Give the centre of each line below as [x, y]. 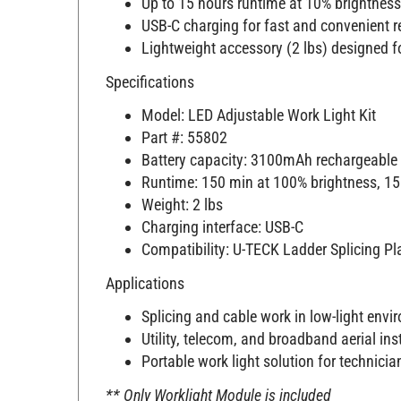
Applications [145, 274]
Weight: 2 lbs [182, 196]
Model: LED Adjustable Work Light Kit [259, 107]
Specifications [150, 73]
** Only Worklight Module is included [218, 386]
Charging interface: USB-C [222, 218]
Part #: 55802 [184, 129]
